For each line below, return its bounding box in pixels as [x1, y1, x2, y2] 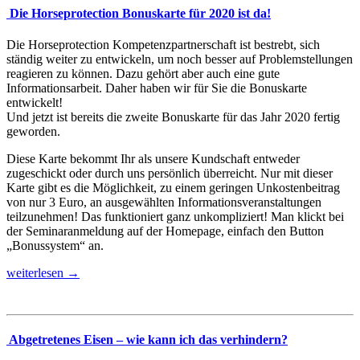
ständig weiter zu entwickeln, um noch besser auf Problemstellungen [6, 51, 353, 66]
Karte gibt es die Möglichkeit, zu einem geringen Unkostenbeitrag [6, 180, 340, 194]
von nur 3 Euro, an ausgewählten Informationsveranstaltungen [6, 194, 321, 209]
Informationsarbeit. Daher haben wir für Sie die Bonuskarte [6, 80, 307, 95]
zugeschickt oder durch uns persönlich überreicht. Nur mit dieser [6, 166, 333, 180]
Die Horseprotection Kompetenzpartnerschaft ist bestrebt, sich [6, 37, 320, 51]
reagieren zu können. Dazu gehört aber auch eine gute [6, 66, 280, 80]
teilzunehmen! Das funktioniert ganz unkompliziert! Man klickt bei [6, 209, 344, 223]
